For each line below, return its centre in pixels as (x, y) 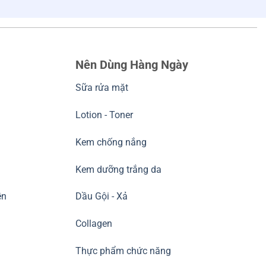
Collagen (94, 224)
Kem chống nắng (111, 142)
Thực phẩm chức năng (123, 251)
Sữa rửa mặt (102, 88)
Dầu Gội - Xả (102, 197)
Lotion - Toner (104, 115)
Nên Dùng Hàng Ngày (132, 65)
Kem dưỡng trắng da (118, 169)
